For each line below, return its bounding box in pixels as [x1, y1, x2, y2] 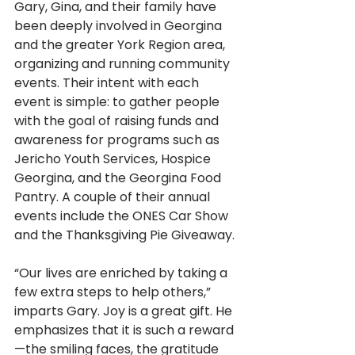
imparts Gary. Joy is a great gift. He [14, 302, 235, 321]
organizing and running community [14, 55, 233, 74]
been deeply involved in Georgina [14, 17, 225, 36]
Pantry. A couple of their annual [14, 188, 213, 207]
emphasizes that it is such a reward [14, 321, 234, 340]
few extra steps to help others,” [14, 283, 214, 302]
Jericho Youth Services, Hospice [14, 150, 214, 169]
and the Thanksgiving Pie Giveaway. [14, 226, 235, 245]
